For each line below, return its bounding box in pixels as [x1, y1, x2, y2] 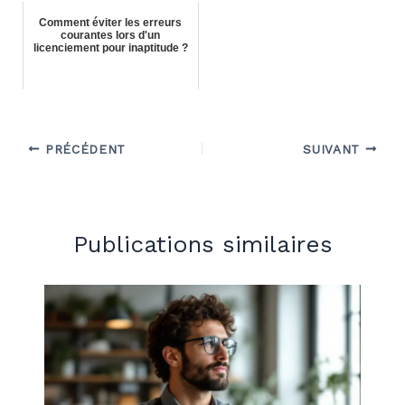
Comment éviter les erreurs [39, 15, 183, 29]
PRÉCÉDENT [40, 141, 127, 156]
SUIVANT [303, 141, 365, 156]
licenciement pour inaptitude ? [33, 41, 188, 54]
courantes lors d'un [61, 28, 161, 42]
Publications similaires [72, 230, 333, 258]
